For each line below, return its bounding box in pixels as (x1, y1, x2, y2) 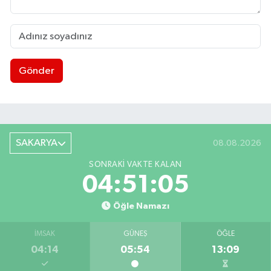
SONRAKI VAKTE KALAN (89, 160, 182, 169)
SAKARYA (15, 138, 57, 149)
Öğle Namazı (113, 201, 169, 211)
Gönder (18, 65, 54, 76)
